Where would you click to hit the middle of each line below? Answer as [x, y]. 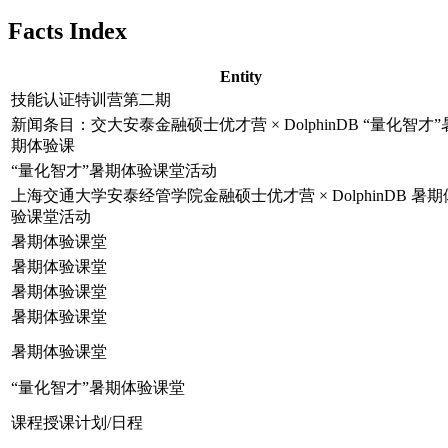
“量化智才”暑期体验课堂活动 [114, 170]
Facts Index [67, 30]
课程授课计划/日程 [77, 422]
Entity [241, 76]
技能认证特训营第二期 [91, 99]
